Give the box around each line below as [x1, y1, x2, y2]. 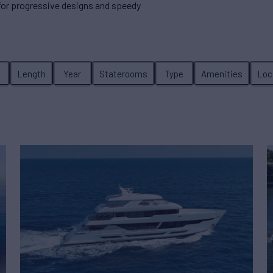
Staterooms [99, 68, 147, 80]
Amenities [200, 68, 243, 80]
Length [16, 68, 46, 80]
